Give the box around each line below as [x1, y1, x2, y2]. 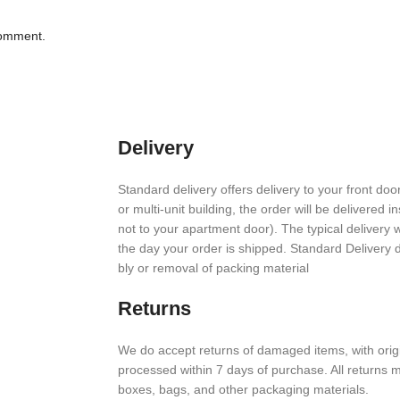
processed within [118, 362, 216, 377]
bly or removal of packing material [118, 260, 309, 275]
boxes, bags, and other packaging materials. [118, 381, 369, 396]
